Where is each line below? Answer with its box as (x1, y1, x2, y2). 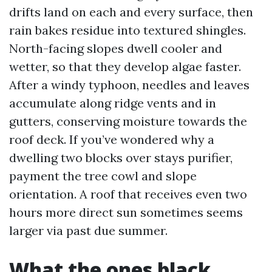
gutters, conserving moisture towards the (9, 114, 247, 129)
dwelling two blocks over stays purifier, (9, 150, 233, 165)
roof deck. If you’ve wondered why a (9, 132, 214, 147)
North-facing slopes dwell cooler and (9, 41, 222, 56)
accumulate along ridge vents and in (9, 95, 216, 110)
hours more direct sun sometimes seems (9, 205, 243, 220)
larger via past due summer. (9, 223, 168, 238)
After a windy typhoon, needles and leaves (9, 77, 250, 92)
